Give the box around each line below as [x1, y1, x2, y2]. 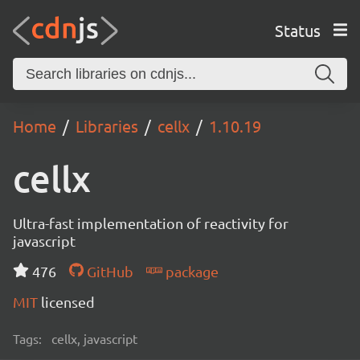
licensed [41, 293, 95, 310]
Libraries [76, 116, 138, 136]
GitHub [83, 263, 133, 280]
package [162, 263, 219, 280]
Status [274, 19, 321, 40]
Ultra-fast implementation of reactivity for [13, 215, 288, 231]
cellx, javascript [51, 330, 137, 346]
